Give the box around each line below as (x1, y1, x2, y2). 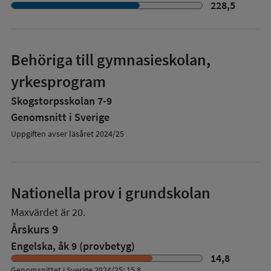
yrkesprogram (11, 71, 106, 91)
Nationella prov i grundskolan (11, 183, 211, 203)
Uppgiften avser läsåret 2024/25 (11, 128, 124, 139)
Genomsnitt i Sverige (11, 110, 109, 124)
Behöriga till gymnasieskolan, (11, 50, 211, 70)
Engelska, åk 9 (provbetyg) (11, 239, 135, 253)
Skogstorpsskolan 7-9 (11, 94, 112, 108)
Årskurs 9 (11, 221, 58, 237)
